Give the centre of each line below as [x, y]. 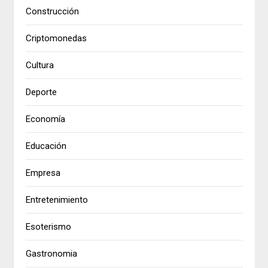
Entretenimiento [57, 200]
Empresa [43, 173]
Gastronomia [52, 254]
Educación [46, 146]
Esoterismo [49, 227]
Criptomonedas [57, 39]
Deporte [42, 92]
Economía [46, 119]
